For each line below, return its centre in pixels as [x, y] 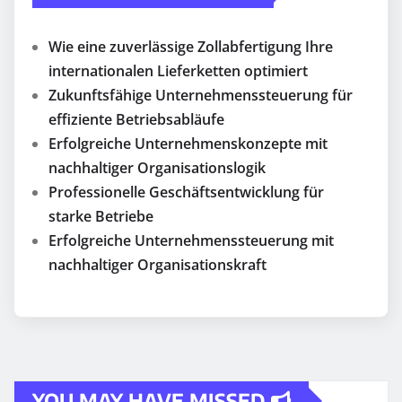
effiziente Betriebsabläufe [136, 120]
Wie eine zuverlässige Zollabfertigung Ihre [191, 47]
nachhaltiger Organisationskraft [157, 265]
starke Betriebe [101, 217]
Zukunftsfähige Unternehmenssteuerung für [201, 96]
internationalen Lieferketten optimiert [178, 71]
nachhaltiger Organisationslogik [157, 168]
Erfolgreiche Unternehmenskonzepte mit [188, 144]
